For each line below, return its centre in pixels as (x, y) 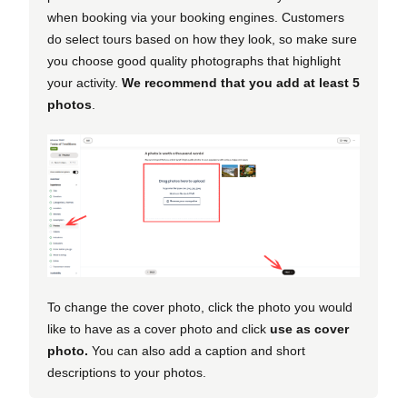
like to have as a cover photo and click (159, 329)
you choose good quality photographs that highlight (194, 61)
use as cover (309, 329)
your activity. (84, 83)
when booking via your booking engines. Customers (196, 17)
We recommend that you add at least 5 (241, 83)
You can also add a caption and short (197, 351)
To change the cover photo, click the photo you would (200, 308)
